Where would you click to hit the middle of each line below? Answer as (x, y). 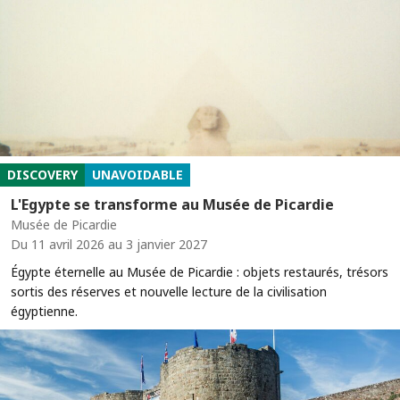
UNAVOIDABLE (137, 175)
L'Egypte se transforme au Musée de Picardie (172, 205)
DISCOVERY (42, 175)
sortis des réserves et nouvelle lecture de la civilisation (169, 292)
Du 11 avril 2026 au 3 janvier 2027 (109, 245)
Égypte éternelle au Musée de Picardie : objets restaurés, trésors (200, 272)
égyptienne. (44, 312)
